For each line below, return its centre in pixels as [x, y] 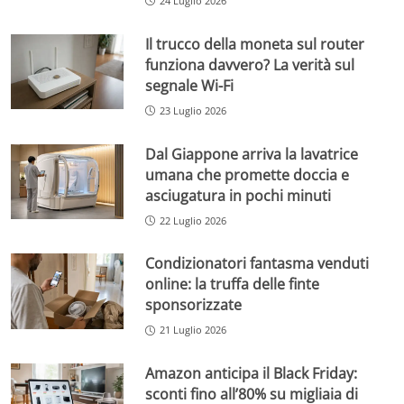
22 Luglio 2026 [193, 220]
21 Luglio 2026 [193, 330]
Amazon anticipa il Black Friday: [252, 374]
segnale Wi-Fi [190, 85]
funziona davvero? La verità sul [250, 64]
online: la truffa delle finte [233, 285]
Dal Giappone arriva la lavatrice [252, 154]
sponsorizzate [194, 305]
